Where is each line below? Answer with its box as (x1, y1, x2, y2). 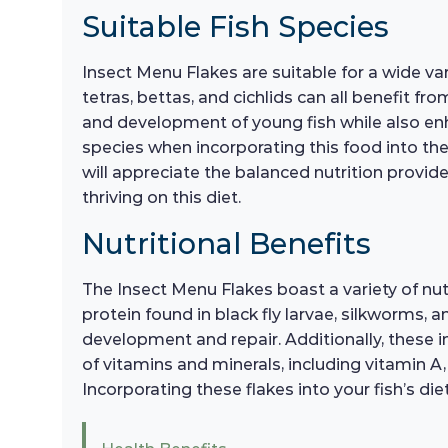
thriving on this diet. (82, 188, 241, 208)
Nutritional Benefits (82, 226, 371, 262)
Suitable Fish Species (82, 9, 389, 45)
